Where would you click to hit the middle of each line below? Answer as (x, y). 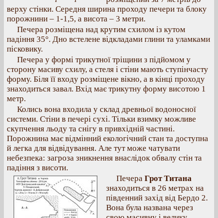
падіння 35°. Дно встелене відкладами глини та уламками (109, 39)
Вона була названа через (150, 208)
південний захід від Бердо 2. (157, 198)
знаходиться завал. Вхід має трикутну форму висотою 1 (106, 89)
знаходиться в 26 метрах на (155, 188)
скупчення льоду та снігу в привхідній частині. (91, 129)
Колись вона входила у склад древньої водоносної (107, 109)
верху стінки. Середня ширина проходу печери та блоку (107, 9)
